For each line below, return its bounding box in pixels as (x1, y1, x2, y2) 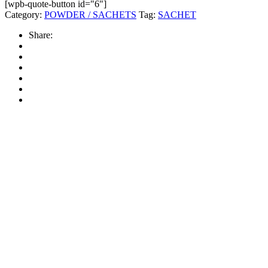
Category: (5, 9, 42, 20)
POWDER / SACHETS (44, 9, 136, 20)
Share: (29, 29, 53, 40)
